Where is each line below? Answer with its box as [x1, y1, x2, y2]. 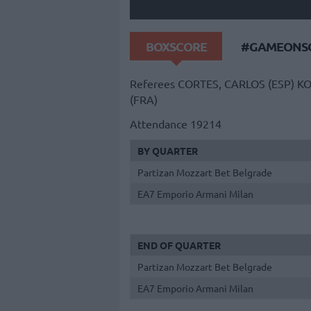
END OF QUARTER [137, 239, 221, 252]
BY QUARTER [137, 144, 198, 157]
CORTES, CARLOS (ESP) [178, 76, 294, 91]
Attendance [130, 116, 187, 131]
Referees [130, 76, 175, 91]
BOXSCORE [145, 37, 207, 54]
